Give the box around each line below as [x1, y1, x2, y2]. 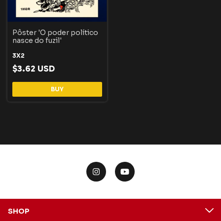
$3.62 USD [12, 63, 55, 74]
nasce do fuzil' [12, 36, 62, 45]
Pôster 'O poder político [12, 28, 98, 37]
